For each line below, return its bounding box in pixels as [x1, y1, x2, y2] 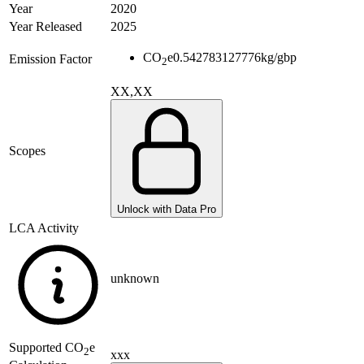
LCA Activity [9, 221, 79, 236]
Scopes [9, 144, 45, 158]
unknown [110, 271, 159, 286]
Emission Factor [9, 52, 92, 67]
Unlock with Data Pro [117, 203, 216, 216]
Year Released [9, 19, 82, 34]
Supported [9, 340, 65, 355]
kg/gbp [261, 50, 297, 65]
